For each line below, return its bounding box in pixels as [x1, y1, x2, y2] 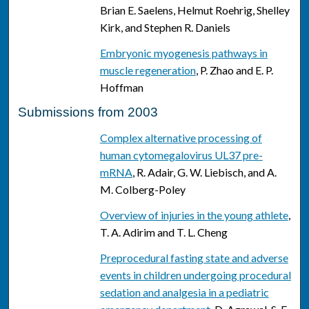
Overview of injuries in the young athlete [99, 208, 288, 222]
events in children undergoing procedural [99, 268, 291, 282]
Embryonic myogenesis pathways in [99, 46, 268, 60]
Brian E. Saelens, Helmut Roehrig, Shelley [99, 3, 290, 17]
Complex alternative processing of [99, 131, 262, 145]
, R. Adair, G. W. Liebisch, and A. [132, 166, 277, 179]
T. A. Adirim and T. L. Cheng [99, 226, 228, 239]
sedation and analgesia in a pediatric [99, 286, 269, 299]
